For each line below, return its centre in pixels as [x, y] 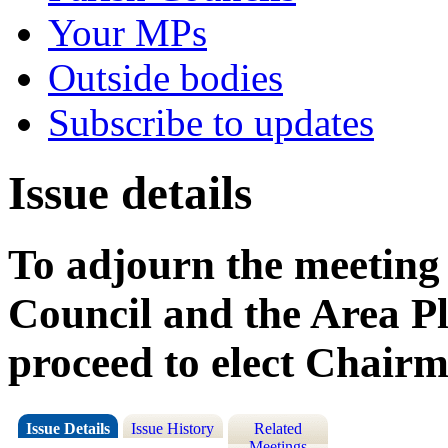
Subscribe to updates [211, 122]
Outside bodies [165, 77]
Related [277, 429]
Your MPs [127, 32]
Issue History [173, 429]
